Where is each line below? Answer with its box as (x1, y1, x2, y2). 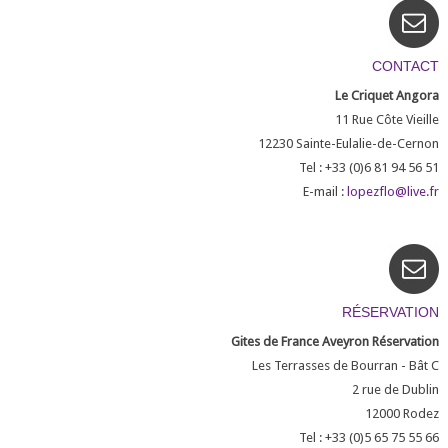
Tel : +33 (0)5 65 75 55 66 (299, 430, 440, 445)
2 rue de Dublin (352, 382, 440, 397)
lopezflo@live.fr (347, 184, 440, 199)
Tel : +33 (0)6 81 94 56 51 (299, 160, 440, 175)
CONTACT (372, 58, 440, 74)
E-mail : (303, 184, 345, 199)
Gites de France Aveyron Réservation (231, 334, 440, 349)
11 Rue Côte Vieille (335, 112, 440, 127)
